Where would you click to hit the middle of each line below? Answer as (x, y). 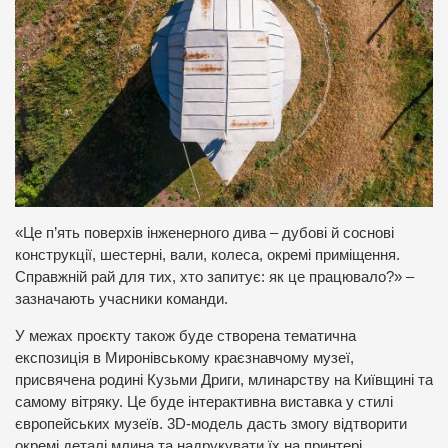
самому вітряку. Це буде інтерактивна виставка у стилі (204, 401)
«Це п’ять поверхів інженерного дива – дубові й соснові (204, 233)
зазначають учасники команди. (121, 299)
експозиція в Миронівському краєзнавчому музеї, (184, 357)
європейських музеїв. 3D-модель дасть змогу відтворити (211, 423)
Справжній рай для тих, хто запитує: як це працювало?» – (214, 277)
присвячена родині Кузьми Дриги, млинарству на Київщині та (224, 379)
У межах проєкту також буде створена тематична (185, 335)
